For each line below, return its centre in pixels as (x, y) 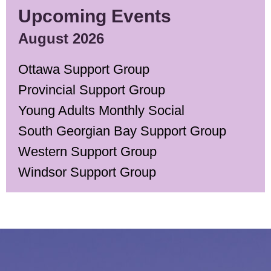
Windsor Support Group (87, 172)
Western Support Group (87, 151)
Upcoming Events (95, 16)
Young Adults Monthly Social (101, 110)
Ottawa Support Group (84, 69)
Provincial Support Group (92, 90)
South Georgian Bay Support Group (122, 131)
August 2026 (61, 38)
